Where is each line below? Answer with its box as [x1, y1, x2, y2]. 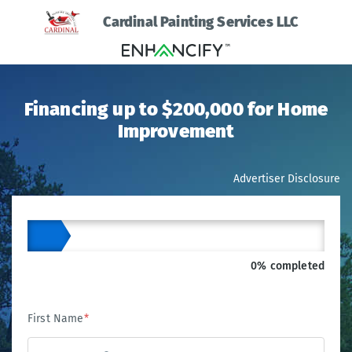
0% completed [251, 259, 324, 273]
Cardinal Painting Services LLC [102, 13, 299, 31]
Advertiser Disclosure [233, 172, 340, 186]
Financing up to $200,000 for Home [24, 98, 328, 121]
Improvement [117, 120, 235, 143]
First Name [27, 312, 84, 326]
